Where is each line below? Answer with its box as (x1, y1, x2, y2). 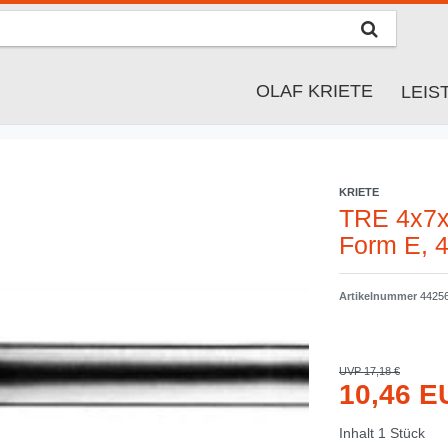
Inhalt (339, 425, 378, 442)
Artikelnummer (339, 290, 420, 303)
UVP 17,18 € (339, 365, 400, 378)
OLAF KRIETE (255, 81, 373, 102)
